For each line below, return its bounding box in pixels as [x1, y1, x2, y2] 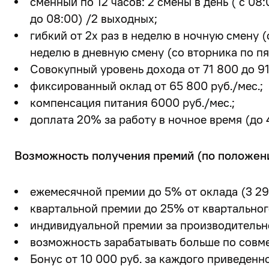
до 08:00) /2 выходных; [30, 11, 157, 26]
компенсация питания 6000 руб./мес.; [30, 95, 235, 110]
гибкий [30, 28, 67, 43]
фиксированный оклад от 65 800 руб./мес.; [30, 79, 263, 93]
